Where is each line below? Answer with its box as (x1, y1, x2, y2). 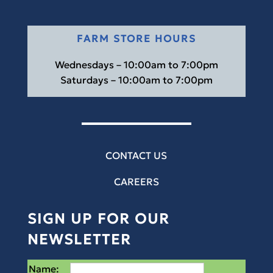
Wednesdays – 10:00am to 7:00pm (54, 58, 218, 71)
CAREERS (113, 175, 159, 188)
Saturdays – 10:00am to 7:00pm (60, 74, 213, 86)
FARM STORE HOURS (76, 32, 196, 44)
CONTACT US (105, 149, 168, 161)
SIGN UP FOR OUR (27, 210, 169, 227)
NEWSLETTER (27, 231, 131, 248)
